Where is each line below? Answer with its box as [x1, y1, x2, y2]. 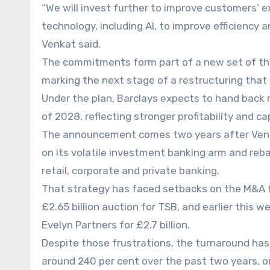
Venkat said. [42, 37, 101, 50]
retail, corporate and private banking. [42, 164, 219, 177]
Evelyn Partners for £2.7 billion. [42, 218, 190, 231]
